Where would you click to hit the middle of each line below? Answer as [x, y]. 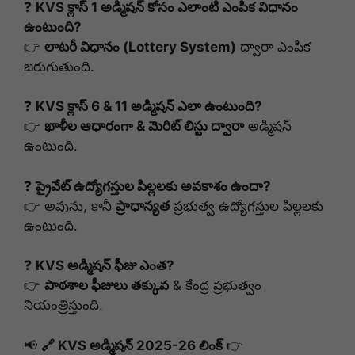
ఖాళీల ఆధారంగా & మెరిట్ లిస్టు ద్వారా [144, 126]
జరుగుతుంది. [59, 66]
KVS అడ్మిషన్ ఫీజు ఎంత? [105, 266]
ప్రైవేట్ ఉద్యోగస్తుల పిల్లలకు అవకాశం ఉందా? [153, 186]
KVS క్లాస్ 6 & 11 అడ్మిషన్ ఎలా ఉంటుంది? [149, 107]
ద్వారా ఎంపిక [273, 46]
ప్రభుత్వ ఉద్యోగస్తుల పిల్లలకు [246, 206]
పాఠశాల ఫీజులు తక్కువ [107, 286]
